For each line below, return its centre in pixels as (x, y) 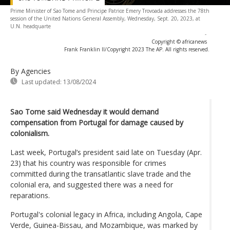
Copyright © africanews (179, 41)
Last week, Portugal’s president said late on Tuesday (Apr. (106, 152)
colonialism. (30, 133)
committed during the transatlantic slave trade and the (101, 174)
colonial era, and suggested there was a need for (92, 184)
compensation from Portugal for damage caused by (97, 122)
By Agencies (31, 71)
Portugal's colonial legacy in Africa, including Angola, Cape (106, 214)
